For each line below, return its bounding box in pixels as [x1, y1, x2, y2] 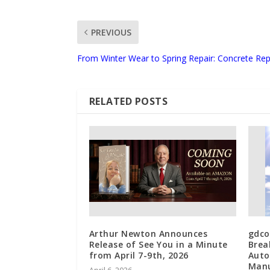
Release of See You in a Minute [89, 238, 228, 250]
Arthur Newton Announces [89, 227, 208, 239]
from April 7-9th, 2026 [89, 249, 189, 261]
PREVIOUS [90, 26, 131, 38]
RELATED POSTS [89, 94, 168, 108]
